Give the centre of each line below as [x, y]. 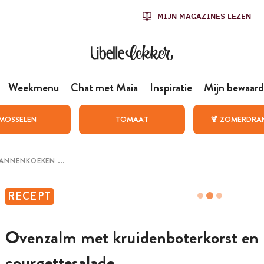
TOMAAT [132, 119]
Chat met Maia [104, 88]
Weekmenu [33, 88]
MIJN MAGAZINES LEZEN [204, 16]
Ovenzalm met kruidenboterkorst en [132, 238]
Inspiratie [171, 88]
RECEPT [29, 196]
